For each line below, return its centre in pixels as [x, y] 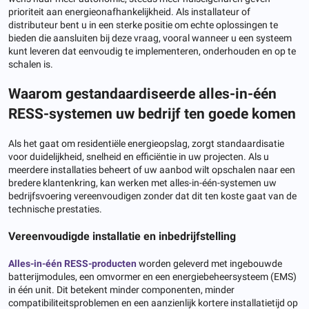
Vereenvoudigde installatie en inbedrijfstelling [122, 237]
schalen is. [31, 64]
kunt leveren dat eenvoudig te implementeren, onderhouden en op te [152, 51]
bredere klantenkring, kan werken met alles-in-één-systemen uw [142, 183]
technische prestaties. [55, 209]
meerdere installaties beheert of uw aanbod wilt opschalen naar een [152, 170]
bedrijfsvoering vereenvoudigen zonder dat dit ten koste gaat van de [152, 196]
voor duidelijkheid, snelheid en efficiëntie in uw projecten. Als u [139, 157]
